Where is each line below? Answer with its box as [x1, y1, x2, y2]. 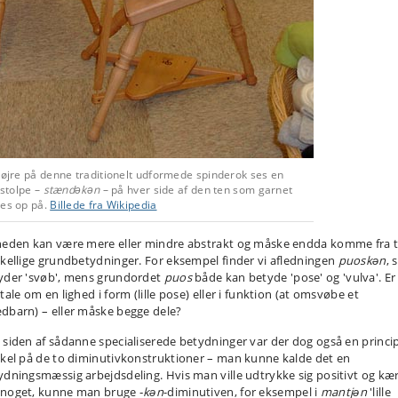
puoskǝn [338, 252, 386, 268]
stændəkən [43, 182, 103, 197]
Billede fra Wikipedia [50, 197, 157, 212]
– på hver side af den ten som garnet [102, 182, 293, 197]
